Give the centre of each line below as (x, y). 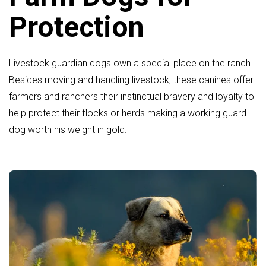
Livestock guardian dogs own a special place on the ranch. (131, 63)
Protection (77, 27)
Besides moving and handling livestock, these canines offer (131, 80)
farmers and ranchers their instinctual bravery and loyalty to (132, 96)
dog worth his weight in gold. (68, 129)
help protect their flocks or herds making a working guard (128, 113)
